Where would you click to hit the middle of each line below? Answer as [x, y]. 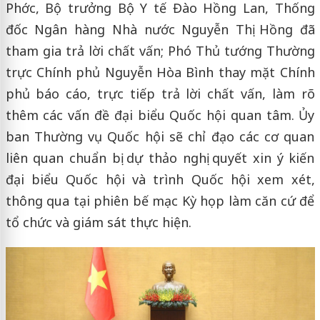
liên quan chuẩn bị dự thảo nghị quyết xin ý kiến [160, 157]
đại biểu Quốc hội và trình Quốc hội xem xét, [160, 179]
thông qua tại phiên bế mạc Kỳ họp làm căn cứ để [160, 200]
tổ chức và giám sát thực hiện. [98, 222]
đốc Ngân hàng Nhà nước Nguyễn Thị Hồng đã [160, 29]
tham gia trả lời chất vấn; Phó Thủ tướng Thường [160, 50]
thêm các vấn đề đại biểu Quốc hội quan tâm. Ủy [160, 115]
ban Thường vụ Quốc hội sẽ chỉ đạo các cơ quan [160, 136]
